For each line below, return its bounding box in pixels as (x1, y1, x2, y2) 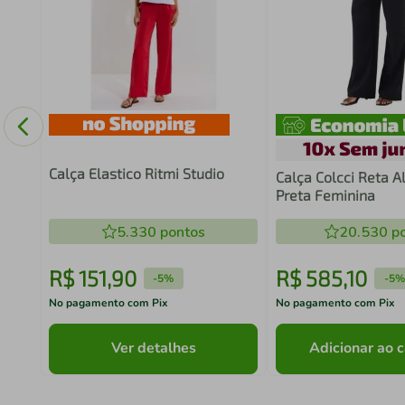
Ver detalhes (110, 337, 196, 358)
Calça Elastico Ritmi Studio (48, 164, 224, 182)
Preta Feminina (276, 185, 376, 203)
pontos (155, 221, 205, 242)
